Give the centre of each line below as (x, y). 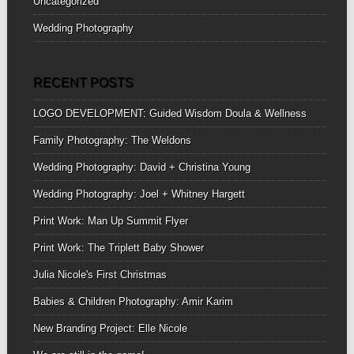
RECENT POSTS (83, 82)
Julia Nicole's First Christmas (100, 274)
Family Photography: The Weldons (112, 140)
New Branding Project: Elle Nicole (110, 328)
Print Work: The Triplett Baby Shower (118, 247)
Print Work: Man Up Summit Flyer (110, 220)
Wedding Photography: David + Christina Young (141, 167)
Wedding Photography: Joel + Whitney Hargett (139, 194)
